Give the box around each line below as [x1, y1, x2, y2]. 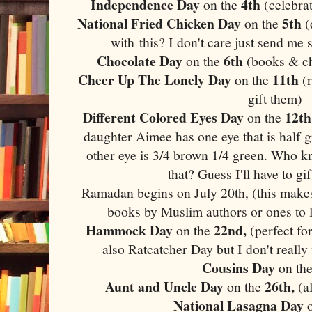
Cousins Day [202, 257, 276, 278]
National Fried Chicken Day [77, 13, 244, 33]
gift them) [248, 88, 302, 108]
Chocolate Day [97, 50, 187, 71]
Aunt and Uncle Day [105, 276, 228, 297]
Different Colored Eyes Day [83, 107, 244, 127]
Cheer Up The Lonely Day [78, 69, 232, 90]
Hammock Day [86, 219, 177, 240]
